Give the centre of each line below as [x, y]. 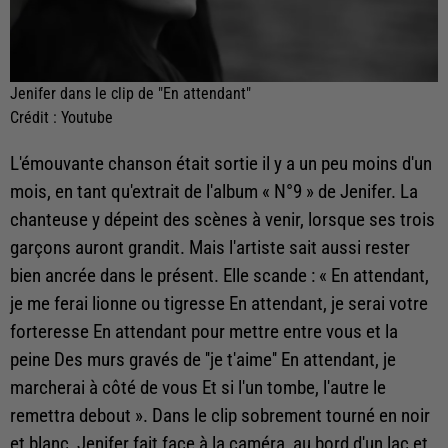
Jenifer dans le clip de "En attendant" [130, 93]
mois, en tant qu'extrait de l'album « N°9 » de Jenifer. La [214, 191]
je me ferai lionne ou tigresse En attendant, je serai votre [219, 303]
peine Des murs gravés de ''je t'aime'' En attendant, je [203, 359]
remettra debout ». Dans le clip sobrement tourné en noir [220, 415]
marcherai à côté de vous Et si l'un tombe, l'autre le [198, 387]
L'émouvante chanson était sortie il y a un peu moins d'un [221, 163]
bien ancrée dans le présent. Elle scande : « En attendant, [219, 275]
